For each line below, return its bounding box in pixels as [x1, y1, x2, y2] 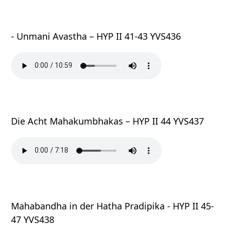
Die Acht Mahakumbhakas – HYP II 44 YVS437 [11, 115, 204, 127]
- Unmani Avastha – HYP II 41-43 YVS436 [11, 30, 181, 42]
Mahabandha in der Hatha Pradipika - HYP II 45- [11, 199, 214, 212]
